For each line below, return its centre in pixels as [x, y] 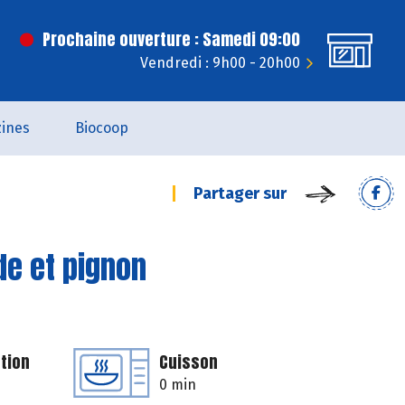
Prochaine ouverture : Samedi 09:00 [171, 39]
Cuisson [188, 362]
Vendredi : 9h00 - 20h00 [220, 63]
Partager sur [240, 193]
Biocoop [101, 128]
